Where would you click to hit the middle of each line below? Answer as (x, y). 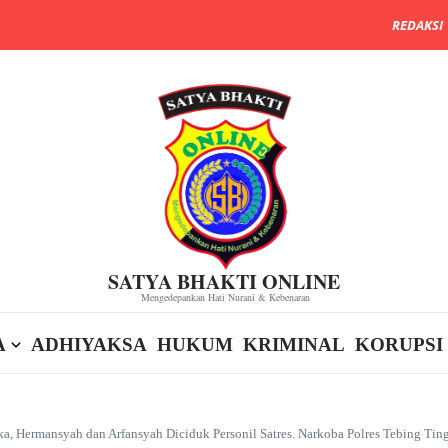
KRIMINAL (294, 345)
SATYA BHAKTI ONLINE (224, 281)
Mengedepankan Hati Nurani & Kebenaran (225, 296)
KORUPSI (399, 345)
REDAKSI (417, 25)
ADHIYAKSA (89, 345)
